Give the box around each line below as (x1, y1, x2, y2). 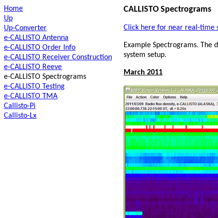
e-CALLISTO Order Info (4, 44, 75, 52)
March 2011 (124, 69, 163, 76)
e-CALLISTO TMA (4, 92, 57, 100)
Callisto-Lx (4, 112, 36, 120)
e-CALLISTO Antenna (4, 34, 69, 42)
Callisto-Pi (4, 102, 36, 110)
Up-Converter (4, 24, 47, 32)
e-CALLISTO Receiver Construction (4, 54, 112, 61)
